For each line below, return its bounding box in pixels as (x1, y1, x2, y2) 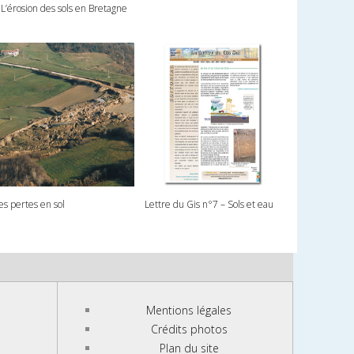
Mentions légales (146, 302, 232, 318)
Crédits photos (150, 321, 228, 337)
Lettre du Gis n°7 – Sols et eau (144, 197, 273, 211)
